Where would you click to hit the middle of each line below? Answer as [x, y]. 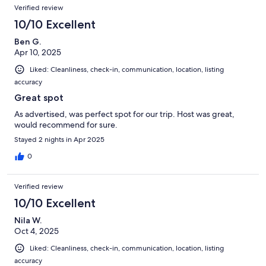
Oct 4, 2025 [37, 231]
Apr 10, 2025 [38, 52]
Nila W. [28, 220]
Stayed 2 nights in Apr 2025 [59, 139]
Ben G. [28, 41]
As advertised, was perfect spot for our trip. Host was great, [124, 114]
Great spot [39, 97]
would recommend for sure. [66, 124]
